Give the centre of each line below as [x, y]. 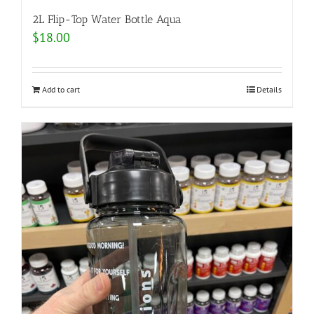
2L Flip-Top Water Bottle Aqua [107, 19]
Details [269, 89]
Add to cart [61, 89]
